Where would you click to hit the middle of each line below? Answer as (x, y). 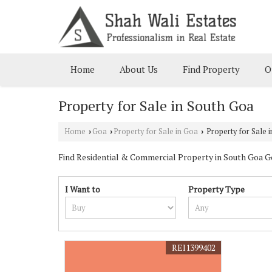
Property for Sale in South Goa (156, 106)
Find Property (211, 69)
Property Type (217, 189)
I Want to (83, 189)
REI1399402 (194, 247)
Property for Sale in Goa (156, 131)
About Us (139, 69)
